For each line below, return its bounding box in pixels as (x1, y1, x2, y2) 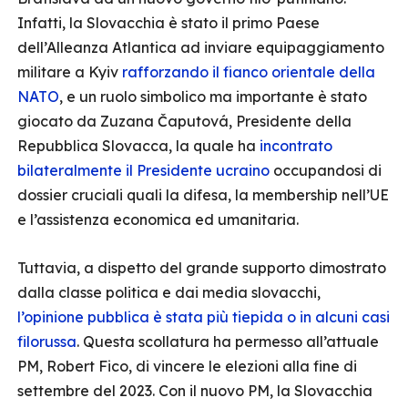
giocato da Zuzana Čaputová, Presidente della (17, 112, 352, 130)
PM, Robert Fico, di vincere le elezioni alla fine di (17, 357, 357, 375)
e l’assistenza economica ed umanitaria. (17, 210, 299, 229)
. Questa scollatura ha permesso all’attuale (76, 332, 379, 351)
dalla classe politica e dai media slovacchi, (17, 283, 321, 301)
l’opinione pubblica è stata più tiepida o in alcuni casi (17, 308, 390, 326)
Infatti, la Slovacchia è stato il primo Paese (17, 14, 320, 32)
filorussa (17, 332, 76, 351)
